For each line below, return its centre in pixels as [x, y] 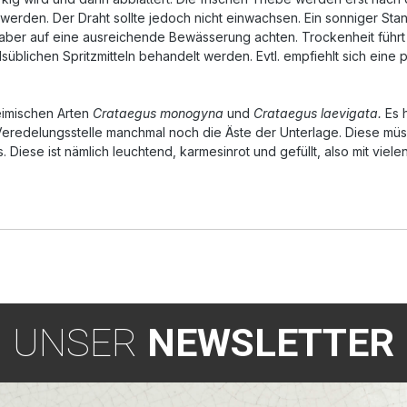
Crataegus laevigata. [318, 114]
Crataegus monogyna [158, 114]
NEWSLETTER [266, 343]
